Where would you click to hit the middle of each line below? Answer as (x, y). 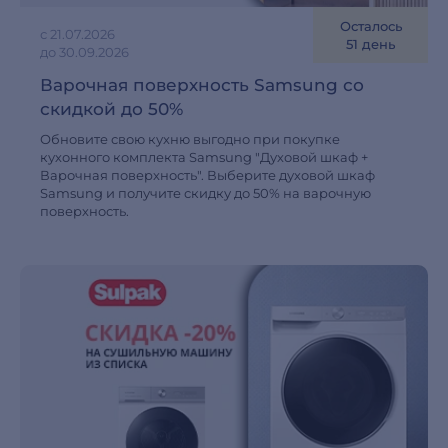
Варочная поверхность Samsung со (202, 85)
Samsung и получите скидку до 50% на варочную (205, 193)
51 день (370, 44)
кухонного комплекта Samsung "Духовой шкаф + (204, 157)
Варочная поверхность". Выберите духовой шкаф (207, 175)
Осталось (370, 26)
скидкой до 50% (111, 109)
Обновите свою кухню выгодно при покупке (190, 139)
